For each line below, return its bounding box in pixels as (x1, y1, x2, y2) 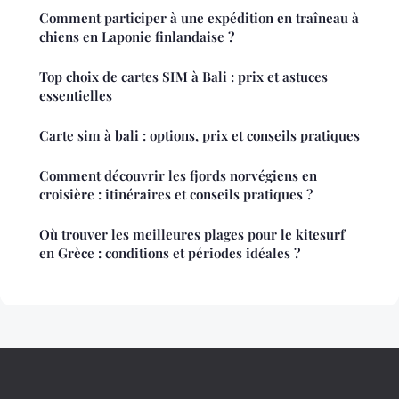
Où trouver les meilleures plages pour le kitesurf (39, 224, 345, 243)
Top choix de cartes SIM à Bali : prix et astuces (39, 67, 328, 85)
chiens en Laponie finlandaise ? (39, 27, 234, 45)
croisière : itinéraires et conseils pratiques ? (39, 184, 313, 203)
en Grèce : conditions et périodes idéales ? (39, 243, 300, 262)
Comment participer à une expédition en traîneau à (39, 8, 359, 27)
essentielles (39, 85, 112, 104)
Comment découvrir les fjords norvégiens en (39, 166, 317, 184)
